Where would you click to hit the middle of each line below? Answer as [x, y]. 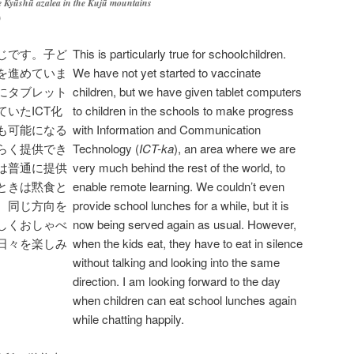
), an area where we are [235, 149]
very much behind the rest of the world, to [179, 168]
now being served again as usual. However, [185, 224]
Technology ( [106, 149]
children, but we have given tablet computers [187, 92]
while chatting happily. [128, 319]
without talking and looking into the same [176, 262]
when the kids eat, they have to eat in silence [188, 243]
